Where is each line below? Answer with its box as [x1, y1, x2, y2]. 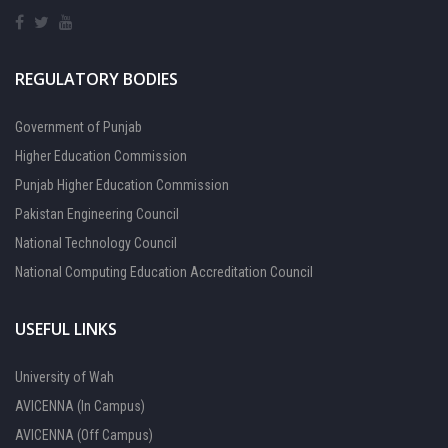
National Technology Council [15, 235, 177, 252]
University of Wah [15, 369, 114, 386]
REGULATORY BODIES [15, 68, 178, 91]
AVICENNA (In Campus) [15, 398, 145, 415]
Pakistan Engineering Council [15, 206, 179, 223]
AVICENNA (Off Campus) [15, 427, 153, 444]
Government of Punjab [15, 119, 142, 136]
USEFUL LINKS [15, 318, 117, 341]
